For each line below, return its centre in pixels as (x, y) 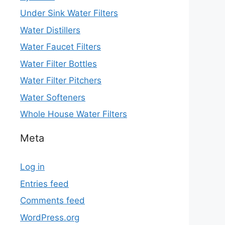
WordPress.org (50, 217)
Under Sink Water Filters (69, 13)
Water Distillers (50, 30)
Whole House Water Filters (74, 114)
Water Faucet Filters (61, 47)
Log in (32, 167)
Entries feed (44, 184)
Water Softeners (53, 97)
